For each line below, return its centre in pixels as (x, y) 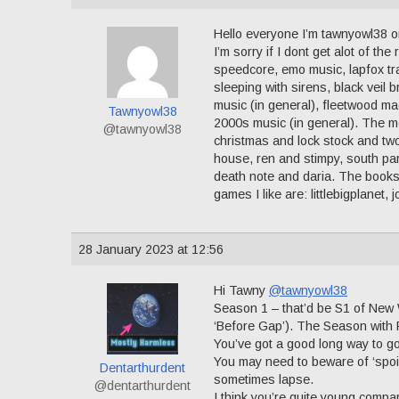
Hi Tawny (241, 291)
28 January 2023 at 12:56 (151, 250)
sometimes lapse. (264, 380)
